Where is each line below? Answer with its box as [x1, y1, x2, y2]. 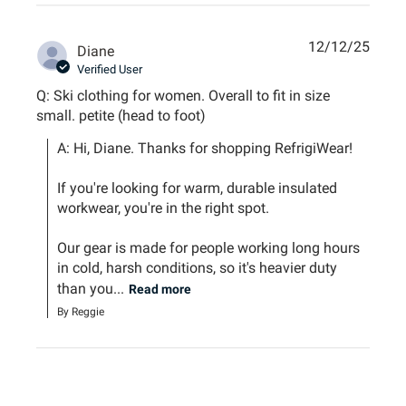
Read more [129, 281, 192, 296]
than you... [57, 279, 125, 297]
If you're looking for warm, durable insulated [57, 179, 338, 197]
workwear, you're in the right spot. [57, 198, 274, 217]
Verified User [77, 62, 143, 76]
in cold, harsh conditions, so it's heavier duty [57, 258, 338, 276]
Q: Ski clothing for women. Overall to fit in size [36, 86, 331, 104]
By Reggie [57, 304, 105, 318]
